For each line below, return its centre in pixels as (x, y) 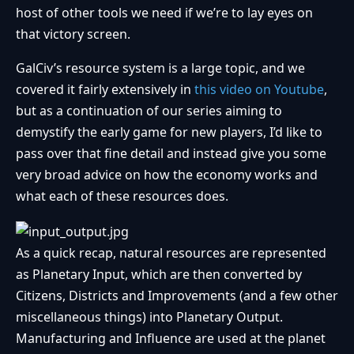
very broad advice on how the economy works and (167, 175)
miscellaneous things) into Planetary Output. (149, 316)
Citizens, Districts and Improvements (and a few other (177, 295)
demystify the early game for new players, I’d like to (169, 132)
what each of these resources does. (122, 196)
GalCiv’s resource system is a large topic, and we (160, 68)
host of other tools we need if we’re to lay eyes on (164, 13)
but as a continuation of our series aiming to (149, 111)
